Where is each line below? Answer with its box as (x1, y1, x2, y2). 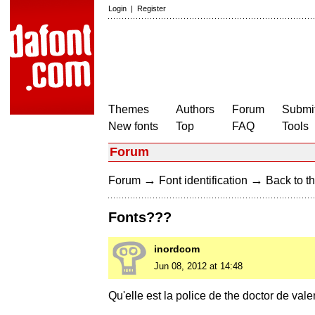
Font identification (159, 174, 247, 186)
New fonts (108, 120, 158, 132)
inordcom (154, 243, 200, 255)
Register (137, 4, 166, 13)
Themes (108, 103, 149, 115)
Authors (176, 103, 214, 115)
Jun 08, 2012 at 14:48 (154, 261, 243, 272)
